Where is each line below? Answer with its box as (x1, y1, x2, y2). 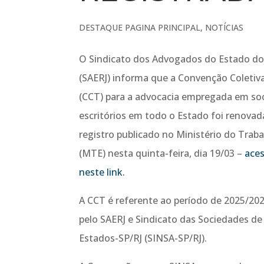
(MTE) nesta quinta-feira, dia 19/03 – (79, 147, 245, 160)
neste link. (79, 166, 126, 179)
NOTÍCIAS (205, 22, 244, 33)
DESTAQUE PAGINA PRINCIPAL (79, 22, 201, 33)
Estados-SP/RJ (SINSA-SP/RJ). (79, 232, 207, 245)
